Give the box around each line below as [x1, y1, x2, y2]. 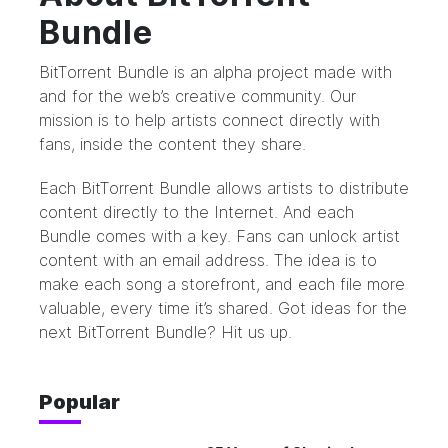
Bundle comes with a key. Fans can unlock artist [39, 226, 400, 246]
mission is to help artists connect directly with [39, 110, 380, 130]
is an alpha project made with [169, 62, 392, 82]
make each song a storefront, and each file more [39, 274, 405, 294]
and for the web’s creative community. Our [39, 86, 356, 106]
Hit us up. [221, 322, 292, 342]
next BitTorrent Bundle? [39, 322, 221, 342]
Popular [39, 390, 120, 414]
